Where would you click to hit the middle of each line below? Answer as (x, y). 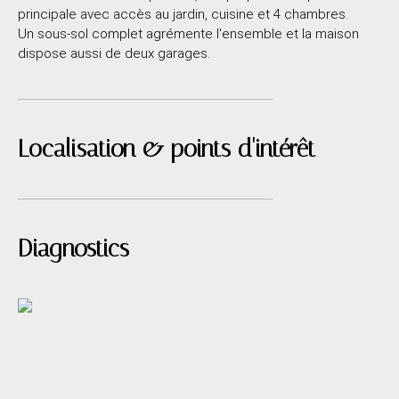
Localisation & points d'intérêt (167, 148)
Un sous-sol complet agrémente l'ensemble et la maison (188, 33)
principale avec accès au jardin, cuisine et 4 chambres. (183, 14)
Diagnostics (73, 248)
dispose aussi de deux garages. (114, 53)
